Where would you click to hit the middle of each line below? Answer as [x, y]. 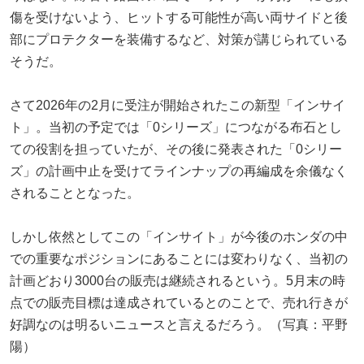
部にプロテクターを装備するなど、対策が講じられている [179, 39]
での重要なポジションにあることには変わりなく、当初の [179, 258]
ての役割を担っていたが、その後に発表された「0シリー [176, 149]
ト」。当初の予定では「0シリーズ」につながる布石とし [176, 127]
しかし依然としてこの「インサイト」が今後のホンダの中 [179, 236]
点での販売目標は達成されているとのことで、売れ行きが [179, 302]
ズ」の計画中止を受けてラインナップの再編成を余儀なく [179, 171]
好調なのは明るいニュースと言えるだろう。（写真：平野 [179, 324]
